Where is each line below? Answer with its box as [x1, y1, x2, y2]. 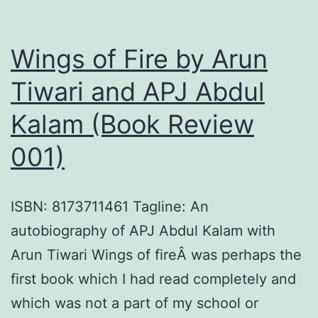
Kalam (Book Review [11, 108, 254, 140]
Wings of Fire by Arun [11, 43, 268, 75]
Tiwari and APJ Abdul [11, 75, 265, 107]
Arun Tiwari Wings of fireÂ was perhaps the [11, 246, 302, 263]
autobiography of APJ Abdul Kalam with [11, 221, 275, 239]
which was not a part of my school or [11, 294, 258, 312]
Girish [270, 70, 309, 87]
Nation [270, 21, 314, 39]
